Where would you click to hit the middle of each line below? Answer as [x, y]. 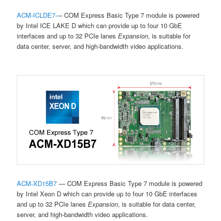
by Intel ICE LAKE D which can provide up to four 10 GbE [100, 26]
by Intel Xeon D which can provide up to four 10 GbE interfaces [107, 193]
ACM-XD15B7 [37, 183]
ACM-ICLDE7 [36, 15]
